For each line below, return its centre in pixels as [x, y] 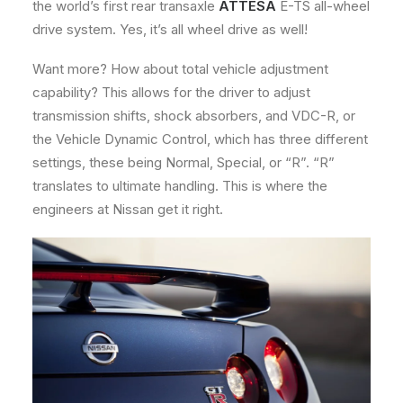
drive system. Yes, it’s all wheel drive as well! [170, 30]
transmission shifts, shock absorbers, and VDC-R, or [194, 116]
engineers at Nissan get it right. [128, 210]
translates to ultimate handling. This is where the [180, 186]
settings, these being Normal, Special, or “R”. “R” [184, 163]
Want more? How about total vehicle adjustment [180, 69]
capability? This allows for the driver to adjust [171, 93]
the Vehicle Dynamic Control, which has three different [200, 139]
